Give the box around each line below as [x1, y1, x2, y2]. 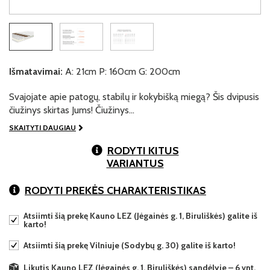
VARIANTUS [106, 157, 164, 170]
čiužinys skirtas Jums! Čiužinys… [9, 104, 134, 116]
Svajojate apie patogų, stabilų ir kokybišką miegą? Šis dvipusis [9, 91, 259, 102]
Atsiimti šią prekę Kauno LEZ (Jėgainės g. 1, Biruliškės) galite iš [24, 210, 257, 221]
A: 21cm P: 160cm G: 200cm [63, 66, 180, 77]
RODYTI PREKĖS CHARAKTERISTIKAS [25, 184, 206, 197]
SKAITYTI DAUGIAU [9, 123, 76, 132]
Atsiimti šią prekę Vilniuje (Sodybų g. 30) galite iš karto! [24, 240, 236, 251]
